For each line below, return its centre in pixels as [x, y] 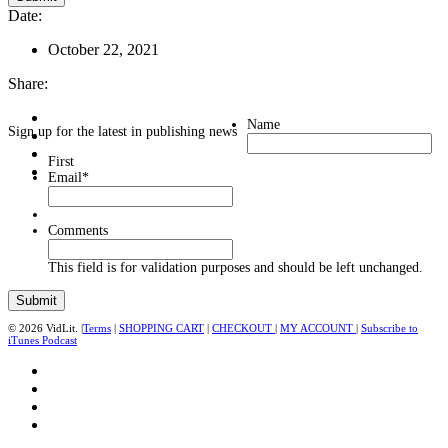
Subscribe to [389, 327]
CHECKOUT [243, 327]
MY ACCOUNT [318, 327]
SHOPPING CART [161, 327]
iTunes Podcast [42, 339]
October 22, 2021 [103, 49]
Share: [28, 83]
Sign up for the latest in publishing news [122, 131]
